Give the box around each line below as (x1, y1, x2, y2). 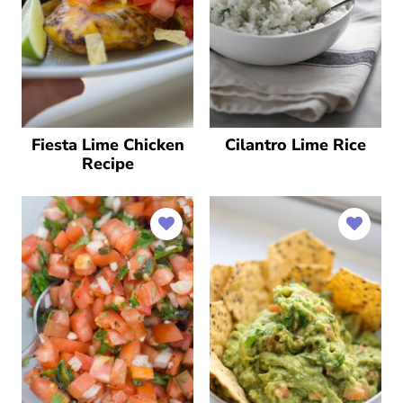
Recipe (81, 152, 134, 175)
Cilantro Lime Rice (225, 133, 366, 156)
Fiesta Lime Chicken (31, 133, 184, 156)
